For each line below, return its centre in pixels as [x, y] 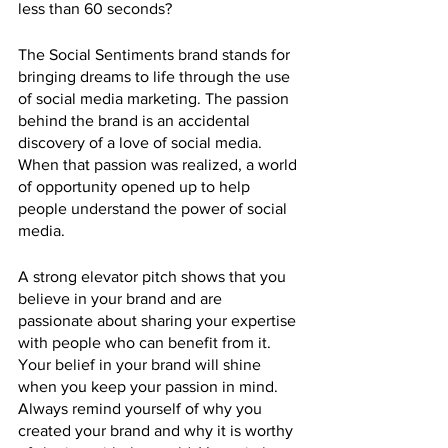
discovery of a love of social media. [142, 143]
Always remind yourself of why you [142, 409]
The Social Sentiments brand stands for [156, 55]
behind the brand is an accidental [136, 121]
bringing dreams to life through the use [156, 77]
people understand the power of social [154, 209]
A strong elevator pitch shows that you [154, 277]
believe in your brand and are [122, 299]
